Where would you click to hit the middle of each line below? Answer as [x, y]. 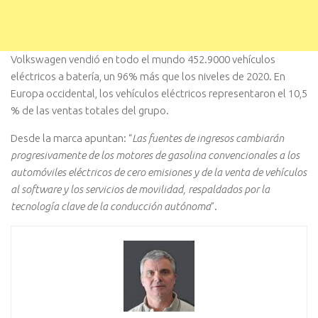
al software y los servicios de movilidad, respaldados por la [140, 190]
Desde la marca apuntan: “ [71, 138]
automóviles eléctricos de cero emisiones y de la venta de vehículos [159, 172]
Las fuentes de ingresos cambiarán [208, 138]
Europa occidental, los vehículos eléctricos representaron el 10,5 [159, 94]
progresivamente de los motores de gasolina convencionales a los [155, 155]
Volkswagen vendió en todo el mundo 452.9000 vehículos [143, 60]
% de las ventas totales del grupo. [90, 111]
